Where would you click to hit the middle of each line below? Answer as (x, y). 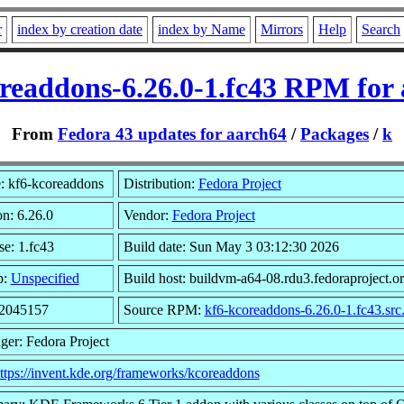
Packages (335, 133)
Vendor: (147, 215)
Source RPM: (164, 309)
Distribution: (161, 183)
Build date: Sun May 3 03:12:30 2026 (231, 246)
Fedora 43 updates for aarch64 (172, 133)
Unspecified (45, 278)
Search (381, 29)
